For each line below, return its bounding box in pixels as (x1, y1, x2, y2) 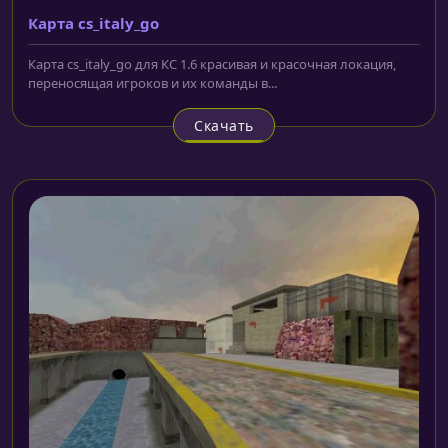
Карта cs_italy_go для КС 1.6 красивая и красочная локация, (28, 54, 396, 73)
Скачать (194, 115, 254, 135)
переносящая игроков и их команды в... (28, 73, 277, 92)
